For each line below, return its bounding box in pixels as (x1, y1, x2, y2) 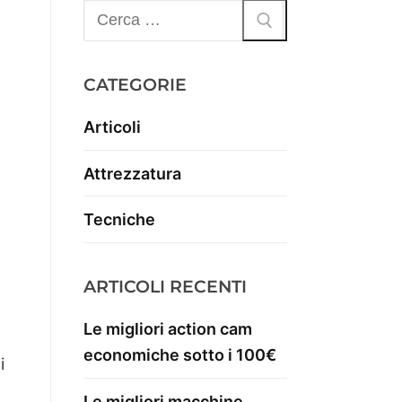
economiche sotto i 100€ (83, 345, 276, 365)
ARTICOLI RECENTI (83, 276, 247, 298)
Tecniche (83, 210, 155, 230)
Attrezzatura (83, 163, 181, 183)
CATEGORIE (83, 74, 187, 96)
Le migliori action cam (83, 319, 252, 339)
